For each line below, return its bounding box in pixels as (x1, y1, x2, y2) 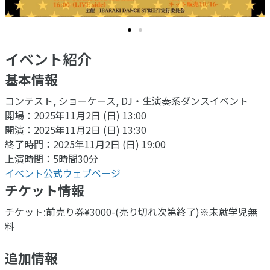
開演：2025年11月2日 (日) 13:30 (5, 122, 146, 137)
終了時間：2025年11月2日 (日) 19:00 (5, 136, 166, 151)
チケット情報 (5, 180, 84, 199)
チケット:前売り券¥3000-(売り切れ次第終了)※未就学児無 (5, 204, 257, 219)
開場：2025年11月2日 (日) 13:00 (5, 107, 146, 122)
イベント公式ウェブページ (5, 165, 121, 180)
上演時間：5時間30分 (5, 151, 98, 166)
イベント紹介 (5, 48, 92, 69)
